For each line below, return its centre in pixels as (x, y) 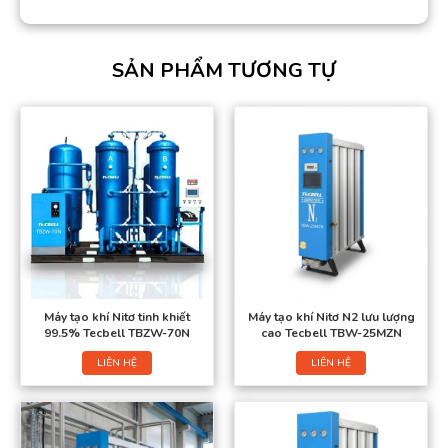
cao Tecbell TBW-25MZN (331, 332)
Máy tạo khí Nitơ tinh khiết (117, 316)
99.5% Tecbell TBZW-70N (117, 332)
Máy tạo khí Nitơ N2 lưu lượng (331, 316)
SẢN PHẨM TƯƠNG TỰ (224, 70)
